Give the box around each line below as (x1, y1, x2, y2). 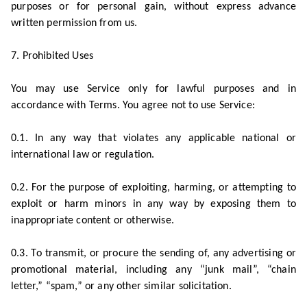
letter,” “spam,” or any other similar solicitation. (11, 281, 232, 292)
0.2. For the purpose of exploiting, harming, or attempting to (11, 182, 296, 193)
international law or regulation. (11, 149, 155, 160)
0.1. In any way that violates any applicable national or (11, 133, 296, 144)
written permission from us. (11, 18, 138, 29)
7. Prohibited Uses (11, 51, 94, 62)
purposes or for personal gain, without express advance (11, 1, 296, 12)
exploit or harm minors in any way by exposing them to (11, 199, 296, 210)
